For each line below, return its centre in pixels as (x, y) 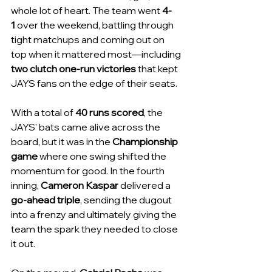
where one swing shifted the (103, 156)
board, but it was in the (62, 141)
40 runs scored (110, 112)
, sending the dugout (127, 200)
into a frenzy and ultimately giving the (95, 214)
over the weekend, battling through (95, 25)
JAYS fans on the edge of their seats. (94, 83)
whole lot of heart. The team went (87, 10)
